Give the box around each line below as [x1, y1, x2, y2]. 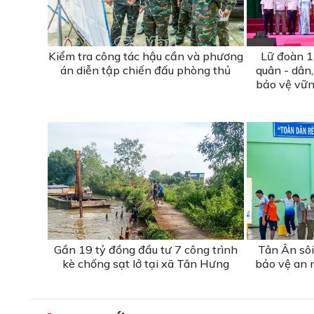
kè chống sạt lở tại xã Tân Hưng [62, 256, 229, 271]
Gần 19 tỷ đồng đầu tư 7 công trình [53, 242, 238, 257]
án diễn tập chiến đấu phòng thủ [60, 62, 231, 77]
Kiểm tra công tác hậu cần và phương [48, 48, 243, 63]
